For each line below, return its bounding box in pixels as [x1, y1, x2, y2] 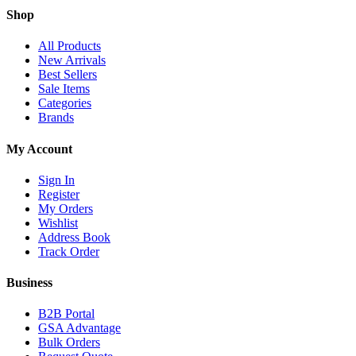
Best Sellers [38, 68, 97, 82]
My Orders [38, 201, 93, 215]
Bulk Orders [38, 335, 100, 350]
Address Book [38, 230, 110, 244]
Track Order [38, 244, 99, 258]
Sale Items [38, 82, 90, 96]
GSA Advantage [38, 321, 121, 335]
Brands [38, 110, 74, 125]
